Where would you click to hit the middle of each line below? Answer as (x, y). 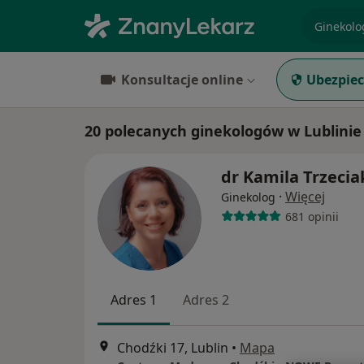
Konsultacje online (182, 80)
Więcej (305, 197)
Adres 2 (206, 300)
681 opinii (312, 216)
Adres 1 (134, 300)
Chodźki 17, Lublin (173, 348)
